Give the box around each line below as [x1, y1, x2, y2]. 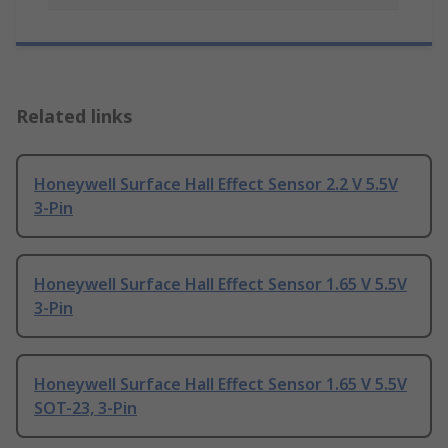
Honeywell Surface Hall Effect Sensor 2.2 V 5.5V [34, 173, 398, 196]
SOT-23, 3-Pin [34, 397, 137, 420]
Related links [16, 104, 133, 129]
